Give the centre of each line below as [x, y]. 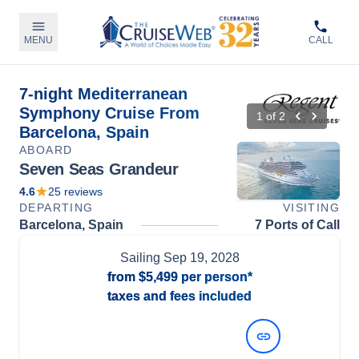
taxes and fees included [179, 296]
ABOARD [46, 150]
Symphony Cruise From [109, 113]
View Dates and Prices [162, 336]
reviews [82, 192]
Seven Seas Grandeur [99, 169]
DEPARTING [56, 208]
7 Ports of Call [297, 225]
